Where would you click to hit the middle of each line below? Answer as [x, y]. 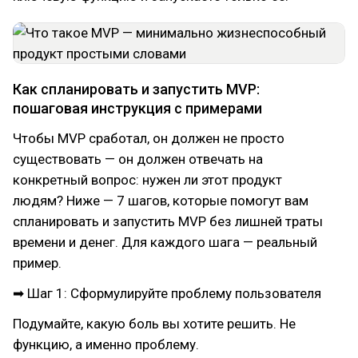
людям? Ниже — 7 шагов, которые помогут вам [161, 201]
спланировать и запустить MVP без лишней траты [168, 221]
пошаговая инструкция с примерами [137, 108]
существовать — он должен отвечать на [138, 159]
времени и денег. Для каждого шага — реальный [165, 242]
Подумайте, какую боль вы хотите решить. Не [154, 324]
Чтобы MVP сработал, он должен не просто [149, 138]
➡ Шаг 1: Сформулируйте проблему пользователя [167, 293]
